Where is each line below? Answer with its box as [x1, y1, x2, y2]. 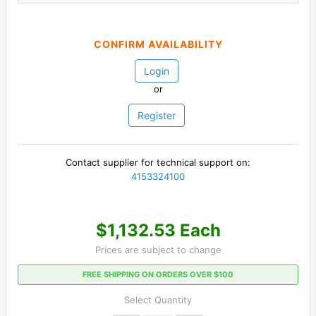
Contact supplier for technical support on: [66, 157, 250, 169]
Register [138, 109, 176, 122]
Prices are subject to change [95, 243, 221, 255]
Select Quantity [124, 293, 192, 305]
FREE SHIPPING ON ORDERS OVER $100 [83, 269, 233, 279]
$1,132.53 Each [95, 219, 221, 241]
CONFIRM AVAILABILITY [93, 38, 223, 51]
